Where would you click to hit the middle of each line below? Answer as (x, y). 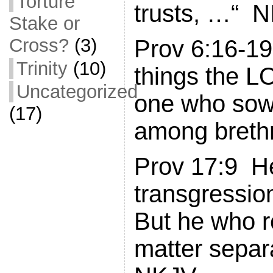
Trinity (42, 69)
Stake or (44, 23)
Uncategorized (77, 92)
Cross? (39, 45)
